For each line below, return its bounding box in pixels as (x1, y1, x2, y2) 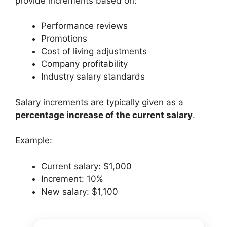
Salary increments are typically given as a (15, 97, 183, 107)
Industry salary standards (41, 71, 145, 82)
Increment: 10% (41, 173, 103, 184)
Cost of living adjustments (41, 46, 147, 56)
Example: (15, 135, 52, 145)
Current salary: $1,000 (41, 161, 132, 171)
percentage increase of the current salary (15, 109, 193, 120)
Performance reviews (41, 21, 128, 31)
